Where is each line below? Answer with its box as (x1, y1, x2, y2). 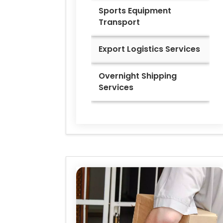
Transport (99, 16, 140, 28)
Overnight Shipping (99, 70, 177, 82)
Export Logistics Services (99, 43, 200, 55)
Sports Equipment (99, 5, 171, 17)
